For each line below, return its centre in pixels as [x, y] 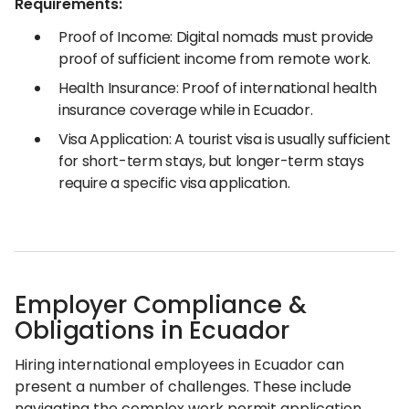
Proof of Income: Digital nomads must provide [216, 37]
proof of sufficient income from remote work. [215, 59]
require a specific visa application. [174, 183]
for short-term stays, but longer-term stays [211, 161]
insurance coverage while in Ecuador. [186, 110]
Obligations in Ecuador [152, 330]
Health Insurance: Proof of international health [218, 88]
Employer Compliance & [161, 305]
